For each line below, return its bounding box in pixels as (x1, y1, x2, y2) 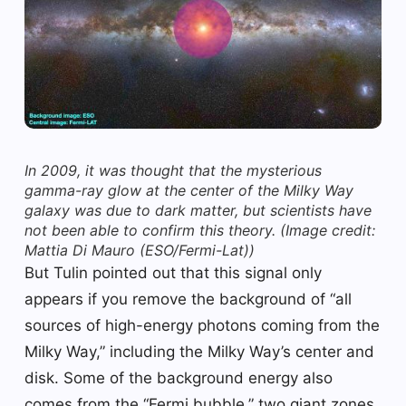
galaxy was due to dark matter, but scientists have (24, 200, 372, 219)
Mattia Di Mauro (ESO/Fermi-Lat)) (24, 240, 255, 259)
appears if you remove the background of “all (24, 289, 352, 308)
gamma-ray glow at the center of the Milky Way (24, 180, 353, 199)
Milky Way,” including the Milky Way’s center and (24, 342, 374, 361)
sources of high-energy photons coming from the (24, 315, 380, 334)
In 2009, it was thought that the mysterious (24, 160, 322, 179)
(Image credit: (280, 220, 375, 239)
